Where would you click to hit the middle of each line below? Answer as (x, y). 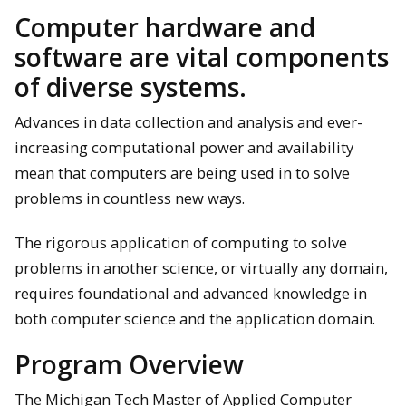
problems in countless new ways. (130, 198)
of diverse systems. (130, 87)
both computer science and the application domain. (195, 318)
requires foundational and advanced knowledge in (191, 293)
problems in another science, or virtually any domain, (201, 267)
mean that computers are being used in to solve (182, 173)
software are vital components (202, 58)
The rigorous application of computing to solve (181, 242)
